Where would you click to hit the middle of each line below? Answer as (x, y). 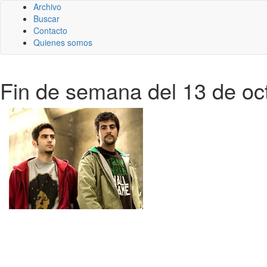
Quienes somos (63, 42)
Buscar (46, 18)
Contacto (50, 30)
